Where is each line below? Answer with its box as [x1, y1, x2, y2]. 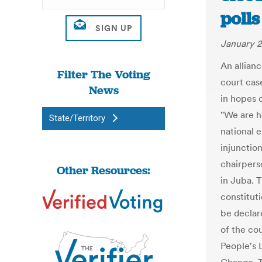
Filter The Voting [57, 67, 150, 82]
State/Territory [49, 113, 105, 123]
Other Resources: [57, 163, 150, 178]
